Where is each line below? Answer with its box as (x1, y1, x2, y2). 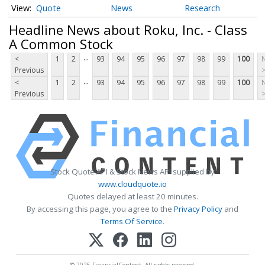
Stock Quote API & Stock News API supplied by (50, 166, 215, 177)
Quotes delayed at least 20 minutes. (67, 191, 198, 202)
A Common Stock (9, 34, 113, 53)
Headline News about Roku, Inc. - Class (9, 20, 247, 38)
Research (185, 2, 221, 14)
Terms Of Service (101, 216, 163, 227)
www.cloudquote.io (98, 179, 167, 190)
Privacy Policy (174, 203, 222, 215)
